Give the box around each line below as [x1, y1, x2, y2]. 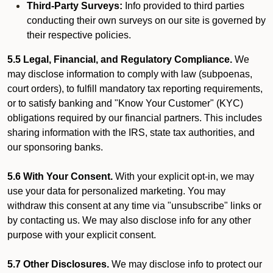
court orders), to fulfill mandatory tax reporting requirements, [7, 83, 263, 94]
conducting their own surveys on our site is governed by [27, 15, 266, 26]
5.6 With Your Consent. [7, 171, 113, 182]
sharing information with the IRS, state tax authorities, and [7, 127, 255, 138]
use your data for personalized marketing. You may [7, 186, 225, 196]
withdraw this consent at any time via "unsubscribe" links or [7, 200, 261, 211]
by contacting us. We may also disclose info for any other [7, 215, 251, 225]
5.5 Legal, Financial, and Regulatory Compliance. [7, 54, 235, 65]
